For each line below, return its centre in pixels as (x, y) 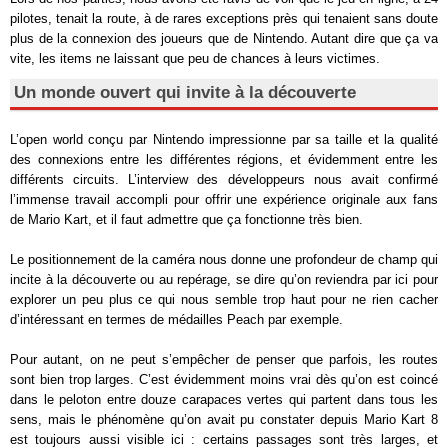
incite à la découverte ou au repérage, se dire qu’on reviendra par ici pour (224, 279)
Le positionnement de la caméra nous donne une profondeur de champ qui (224, 259)
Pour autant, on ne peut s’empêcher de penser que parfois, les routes (224, 359)
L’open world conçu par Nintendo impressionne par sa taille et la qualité (224, 139)
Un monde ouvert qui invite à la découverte (185, 92)
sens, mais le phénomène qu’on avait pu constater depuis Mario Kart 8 (224, 419)
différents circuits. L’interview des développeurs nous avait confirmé (224, 179)
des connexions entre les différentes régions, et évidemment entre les (224, 159)
